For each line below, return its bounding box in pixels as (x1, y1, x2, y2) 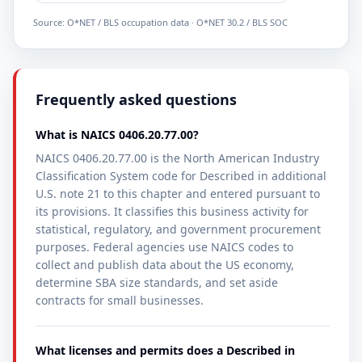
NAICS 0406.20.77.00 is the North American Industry (36, 150, 319, 166)
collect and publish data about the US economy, (36, 257, 294, 272)
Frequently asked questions (36, 90, 237, 109)
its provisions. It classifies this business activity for (36, 204, 309, 219)
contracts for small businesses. (36, 293, 204, 308)
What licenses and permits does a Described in (36, 343, 295, 358)
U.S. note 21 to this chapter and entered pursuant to (36, 186, 320, 201)
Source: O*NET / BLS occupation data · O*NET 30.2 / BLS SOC (33, 16, 288, 28)
